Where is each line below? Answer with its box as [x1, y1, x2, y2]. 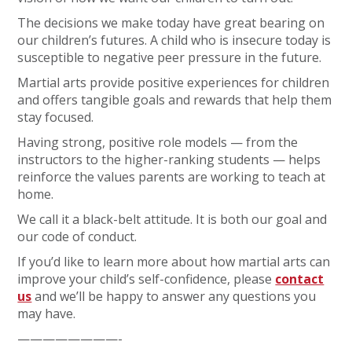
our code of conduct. [17, 228, 137, 245]
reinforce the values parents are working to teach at [17, 168, 326, 185]
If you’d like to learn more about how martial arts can [17, 253, 331, 270]
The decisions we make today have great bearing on [17, 14, 325, 31]
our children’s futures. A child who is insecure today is [17, 31, 332, 49]
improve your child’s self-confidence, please [17, 270, 276, 288]
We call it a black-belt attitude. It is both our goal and [17, 211, 328, 228]
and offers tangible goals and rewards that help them [17, 91, 332, 108]
